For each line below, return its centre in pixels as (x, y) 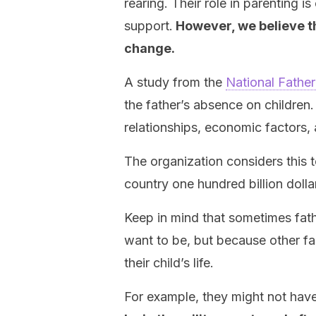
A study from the (175, 82)
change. (150, 48)
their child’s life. (169, 263)
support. (148, 26)
